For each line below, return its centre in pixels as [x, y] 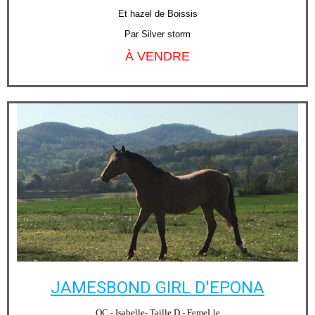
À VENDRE [157, 57]
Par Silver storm [157, 34]
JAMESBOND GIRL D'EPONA [157, 288]
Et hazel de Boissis [157, 14]
